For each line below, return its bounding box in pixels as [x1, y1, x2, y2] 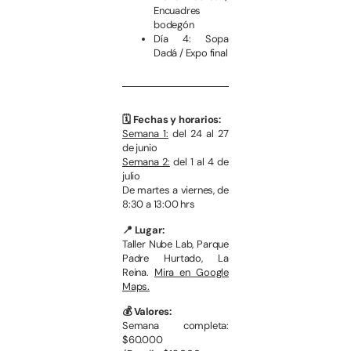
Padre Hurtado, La [122, 251, 229, 265]
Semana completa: [122, 319, 229, 333]
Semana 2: [122, 155, 170, 169]
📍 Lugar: [122, 223, 165, 237]
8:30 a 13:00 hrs [122, 197, 195, 212]
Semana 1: [122, 127, 168, 141]
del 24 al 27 [168, 127, 230, 141]
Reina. [122, 265, 154, 279]
